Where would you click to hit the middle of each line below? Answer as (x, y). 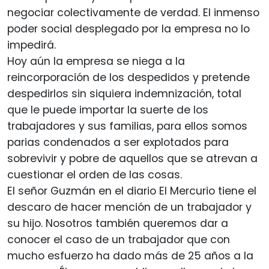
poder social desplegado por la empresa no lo (128, 29)
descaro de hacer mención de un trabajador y (129, 207)
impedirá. (32, 45)
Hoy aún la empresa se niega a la (96, 62)
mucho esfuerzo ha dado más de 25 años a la (130, 256)
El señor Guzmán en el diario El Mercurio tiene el (132, 191)
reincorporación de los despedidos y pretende (128, 78)
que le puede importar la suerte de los (108, 110)
